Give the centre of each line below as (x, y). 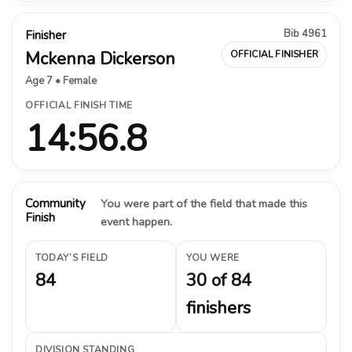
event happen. (136, 221)
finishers (218, 308)
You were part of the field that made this (203, 203)
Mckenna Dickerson (100, 59)
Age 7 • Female (61, 81)
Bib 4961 (305, 33)
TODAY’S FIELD (72, 257)
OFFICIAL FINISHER (274, 54)
